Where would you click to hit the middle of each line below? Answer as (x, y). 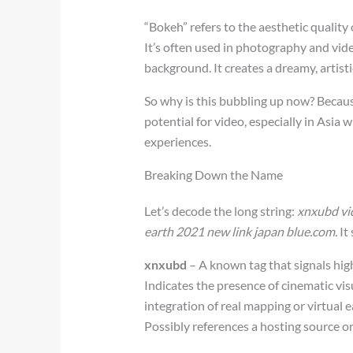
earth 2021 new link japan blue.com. (241, 231)
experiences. (178, 141)
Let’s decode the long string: (221, 210)
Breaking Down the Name (214, 174)
